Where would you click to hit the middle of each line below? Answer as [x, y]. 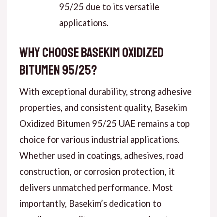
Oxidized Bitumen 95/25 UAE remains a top [104, 124]
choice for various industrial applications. [99, 140]
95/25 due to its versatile [109, 7]
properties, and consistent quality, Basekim [103, 108]
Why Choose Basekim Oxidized [91, 53]
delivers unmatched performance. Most [96, 188]
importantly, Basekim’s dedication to [90, 204]
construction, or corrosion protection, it [97, 172]
